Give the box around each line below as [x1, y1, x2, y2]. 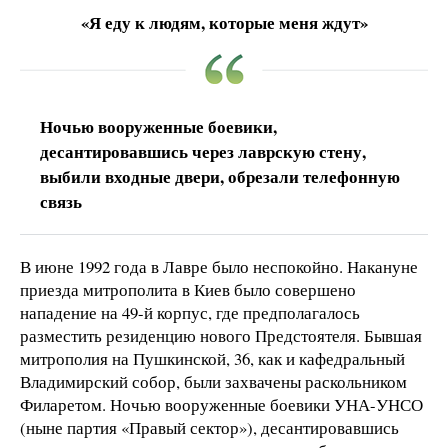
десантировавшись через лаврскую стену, [40, 138, 366, 164]
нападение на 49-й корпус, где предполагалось [20, 300, 360, 324]
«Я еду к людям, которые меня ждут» [80, 9, 368, 35]
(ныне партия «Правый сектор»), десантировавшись [20, 415, 399, 439]
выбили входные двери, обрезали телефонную [40, 163, 400, 189]
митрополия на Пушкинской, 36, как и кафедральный [20, 346, 405, 370]
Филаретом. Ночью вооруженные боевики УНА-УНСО [20, 392, 423, 416]
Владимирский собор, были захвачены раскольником [20, 369, 407, 393]
